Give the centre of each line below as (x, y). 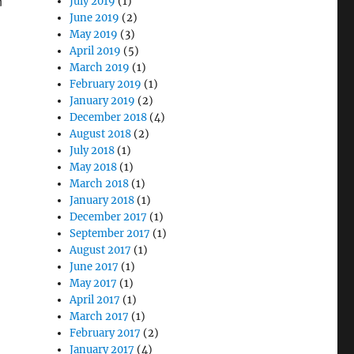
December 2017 (109, 217)
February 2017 (105, 333)
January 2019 (103, 101)
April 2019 (96, 51)
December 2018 (109, 117)
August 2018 (101, 134)
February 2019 (106, 84)
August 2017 (101, 250)
